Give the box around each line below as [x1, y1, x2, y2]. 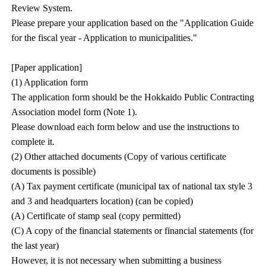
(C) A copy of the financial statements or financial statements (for [11, 226, 254, 236]
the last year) [11, 240, 59, 251]
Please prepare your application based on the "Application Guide [11, 18, 254, 28]
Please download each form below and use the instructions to [11, 122, 240, 132]
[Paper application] [11, 62, 83, 72]
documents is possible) [11, 166, 96, 176]
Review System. [11, 3, 73, 13]
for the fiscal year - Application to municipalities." [11, 33, 198, 43]
